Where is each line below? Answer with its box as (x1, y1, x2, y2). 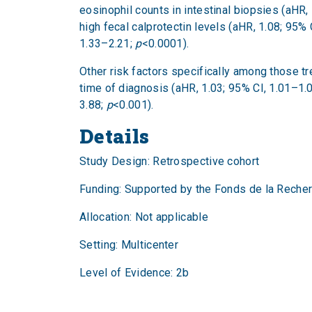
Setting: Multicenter (79, 238, 178, 251)
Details (79, 123, 150, 149)
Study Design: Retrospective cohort (79, 155, 260, 168)
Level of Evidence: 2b (79, 266, 189, 279)
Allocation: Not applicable (79, 210, 208, 224)
